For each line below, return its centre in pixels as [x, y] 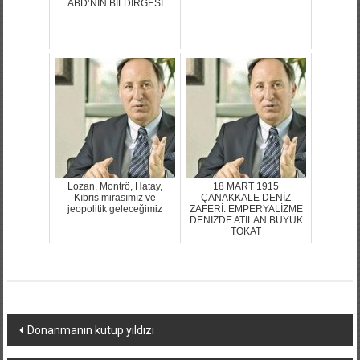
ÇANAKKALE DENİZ [246, 197]
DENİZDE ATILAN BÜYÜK [246, 220]
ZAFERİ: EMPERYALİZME [246, 209]
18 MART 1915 [246, 186]
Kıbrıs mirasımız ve [115, 197]
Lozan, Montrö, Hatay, [115, 186]
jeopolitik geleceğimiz [115, 209]
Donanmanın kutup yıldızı [90, 330]
